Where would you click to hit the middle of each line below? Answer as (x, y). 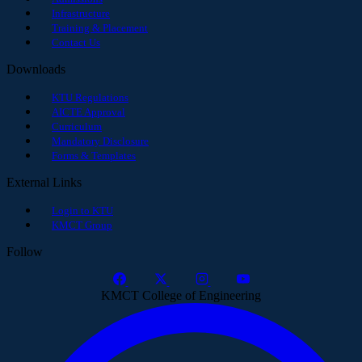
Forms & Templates (94, 155)
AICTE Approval (88, 112)
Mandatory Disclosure (100, 141)
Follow (25, 251)
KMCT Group (82, 225)
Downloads (36, 69)
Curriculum (77, 126)
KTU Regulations (90, 97)
